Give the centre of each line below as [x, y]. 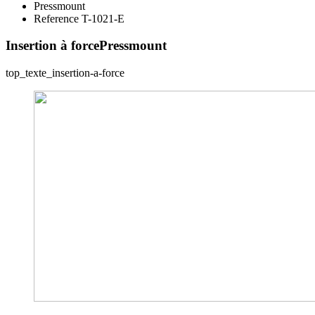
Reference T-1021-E [79, 18]
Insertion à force [52, 46]
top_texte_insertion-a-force [65, 73]
